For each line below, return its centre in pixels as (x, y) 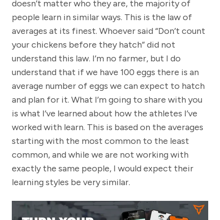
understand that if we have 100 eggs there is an (105, 72)
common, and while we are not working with (100, 154)
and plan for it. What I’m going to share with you (107, 99)
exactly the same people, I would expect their (103, 168)
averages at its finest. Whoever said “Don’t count (109, 31)
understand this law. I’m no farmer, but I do (96, 58)
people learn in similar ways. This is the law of (102, 17)
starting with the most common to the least (100, 141)
